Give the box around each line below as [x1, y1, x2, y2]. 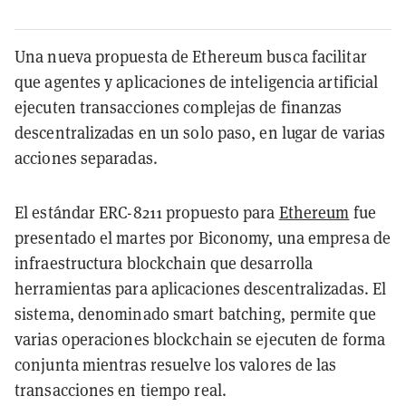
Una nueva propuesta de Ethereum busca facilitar [14, 45, 367, 67]
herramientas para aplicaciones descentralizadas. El [14, 277, 387, 299]
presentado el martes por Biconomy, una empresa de [14, 227, 391, 248]
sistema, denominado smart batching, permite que [14, 303, 376, 324]
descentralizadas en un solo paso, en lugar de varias [14, 121, 386, 143]
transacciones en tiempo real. [14, 379, 227, 401]
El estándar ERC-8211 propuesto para [14, 201, 279, 223]
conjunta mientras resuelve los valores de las [14, 353, 337, 375]
